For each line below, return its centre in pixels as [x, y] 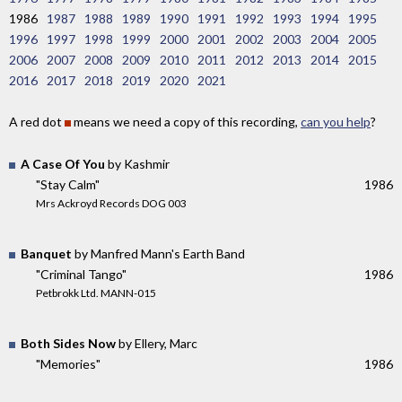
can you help [336, 122]
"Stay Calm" [68, 185]
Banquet [46, 253]
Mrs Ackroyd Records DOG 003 [111, 204]
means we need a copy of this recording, [186, 122]
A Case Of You [63, 164]
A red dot [37, 122]
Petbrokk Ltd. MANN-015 [96, 293]
